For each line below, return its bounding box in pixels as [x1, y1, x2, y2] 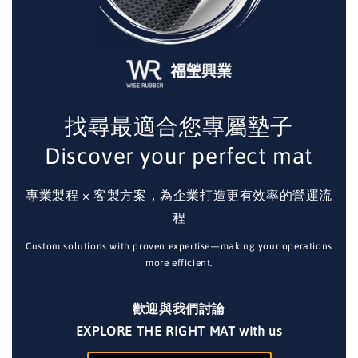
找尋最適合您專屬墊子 [65, 113, 293, 139]
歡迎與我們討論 [132, 300, 226, 316]
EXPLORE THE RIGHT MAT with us [75, 323, 283, 338]
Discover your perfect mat [45, 142, 313, 169]
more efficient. [145, 257, 213, 268]
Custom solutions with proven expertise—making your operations [26, 240, 332, 252]
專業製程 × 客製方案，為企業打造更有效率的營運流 [25, 187, 332, 202]
